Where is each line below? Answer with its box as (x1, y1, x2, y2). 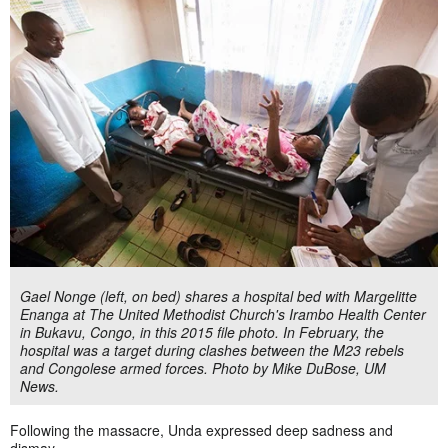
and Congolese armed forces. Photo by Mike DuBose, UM (20, 357, 386, 378)
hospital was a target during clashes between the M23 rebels (20, 339, 404, 360)
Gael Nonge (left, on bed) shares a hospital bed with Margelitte (20, 285, 417, 306)
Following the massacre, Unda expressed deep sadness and (10, 419, 393, 440)
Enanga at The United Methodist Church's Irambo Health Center (20, 303, 426, 324)
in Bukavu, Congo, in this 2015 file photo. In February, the (20, 321, 384, 342)
